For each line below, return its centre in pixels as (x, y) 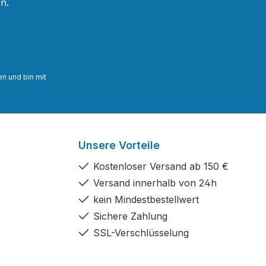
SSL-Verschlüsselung (141, 233)
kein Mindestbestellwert (146, 199)
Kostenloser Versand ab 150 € (161, 166)
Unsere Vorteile (119, 145)
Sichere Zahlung (130, 216)
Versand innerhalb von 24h (155, 183)
